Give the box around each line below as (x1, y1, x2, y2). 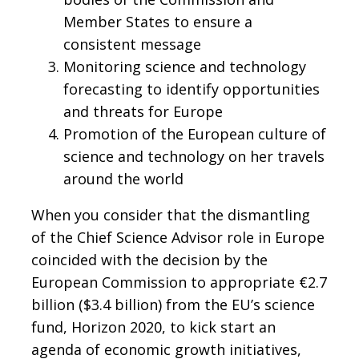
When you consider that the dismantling (31, 204, 310, 224)
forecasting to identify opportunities (63, 79, 320, 99)
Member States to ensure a (63, 11, 252, 31)
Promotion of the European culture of (63, 123, 326, 143)
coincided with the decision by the (31, 249, 268, 269)
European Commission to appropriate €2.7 (31, 272, 327, 292)
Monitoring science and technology (63, 56, 306, 76)
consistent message (63, 34, 201, 54)
